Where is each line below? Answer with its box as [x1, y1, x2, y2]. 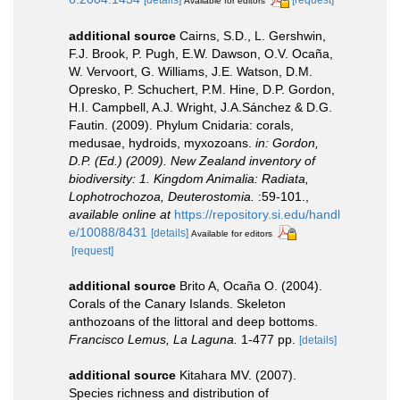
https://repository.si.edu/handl [174, 206, 340, 221]
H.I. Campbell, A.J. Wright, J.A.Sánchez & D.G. [69, 99, 332, 114]
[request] [71, 245, 113, 258]
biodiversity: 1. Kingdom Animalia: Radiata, [69, 171, 309, 186]
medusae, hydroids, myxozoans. [69, 135, 255, 150]
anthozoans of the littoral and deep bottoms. [69, 314, 318, 329]
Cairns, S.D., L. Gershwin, [179, 28, 326, 43]
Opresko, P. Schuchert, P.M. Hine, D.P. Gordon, [69, 81, 335, 96]
